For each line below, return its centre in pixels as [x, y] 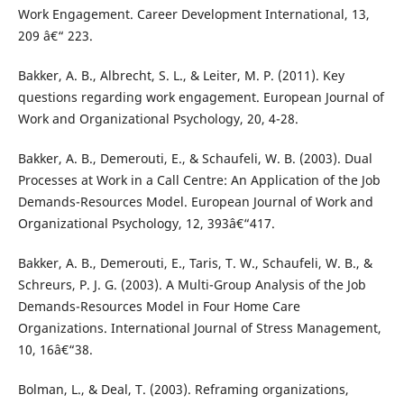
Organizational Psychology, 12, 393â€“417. [146, 224]
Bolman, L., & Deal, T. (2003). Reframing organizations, [183, 390]
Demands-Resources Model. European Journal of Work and [195, 202]
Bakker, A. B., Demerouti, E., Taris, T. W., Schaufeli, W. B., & [195, 263]
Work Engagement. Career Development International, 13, [193, 14]
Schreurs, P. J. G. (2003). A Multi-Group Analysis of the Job [192, 285]
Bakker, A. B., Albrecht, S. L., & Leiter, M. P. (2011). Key [181, 76]
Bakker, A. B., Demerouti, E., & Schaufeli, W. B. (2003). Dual [195, 159]
